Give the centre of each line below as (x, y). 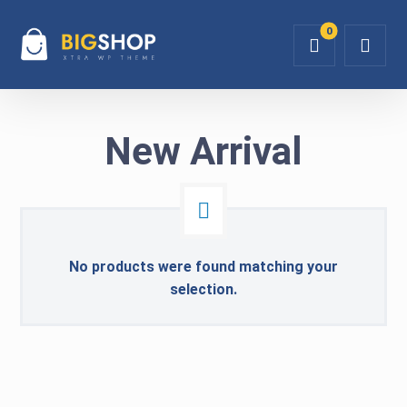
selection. (203, 289)
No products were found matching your (203, 267)
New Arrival (203, 151)
